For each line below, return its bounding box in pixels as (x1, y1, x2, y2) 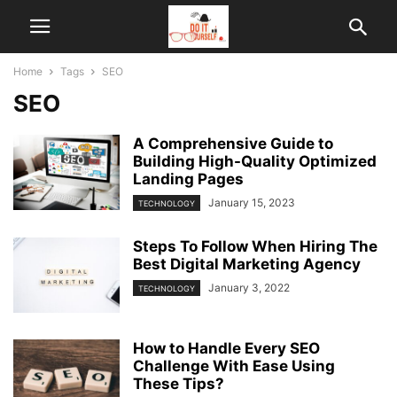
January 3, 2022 (208, 281, 290, 295)
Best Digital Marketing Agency (133, 255, 361, 274)
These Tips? (133, 375, 224, 393)
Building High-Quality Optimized (133, 152, 377, 170)
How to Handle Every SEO (133, 339, 320, 358)
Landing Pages (133, 170, 244, 188)
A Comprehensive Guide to (133, 135, 333, 152)
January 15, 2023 (208, 196, 295, 209)
